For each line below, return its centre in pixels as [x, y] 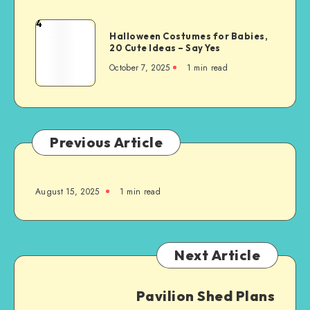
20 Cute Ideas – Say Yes [165, 47]
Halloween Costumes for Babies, [189, 36]
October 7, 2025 [140, 67]
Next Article [217, 255]
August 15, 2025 [67, 191]
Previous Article [106, 142]
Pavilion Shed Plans [205, 295]
